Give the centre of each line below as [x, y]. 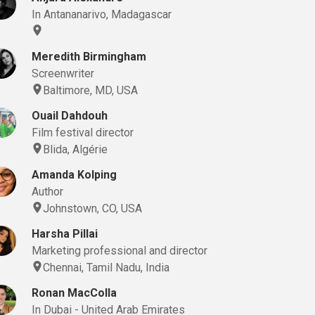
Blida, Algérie [76, 149]
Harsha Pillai [65, 234]
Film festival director [83, 133]
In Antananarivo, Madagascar [102, 14]
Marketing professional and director [120, 251]
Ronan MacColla [75, 293]
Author [48, 192]
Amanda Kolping [75, 175]
